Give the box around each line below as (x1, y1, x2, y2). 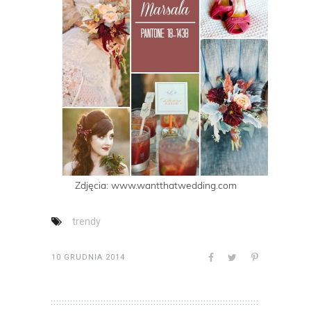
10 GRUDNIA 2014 (51, 253, 125, 262)
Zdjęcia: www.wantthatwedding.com (74, 178, 237, 192)
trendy (72, 216, 101, 228)
